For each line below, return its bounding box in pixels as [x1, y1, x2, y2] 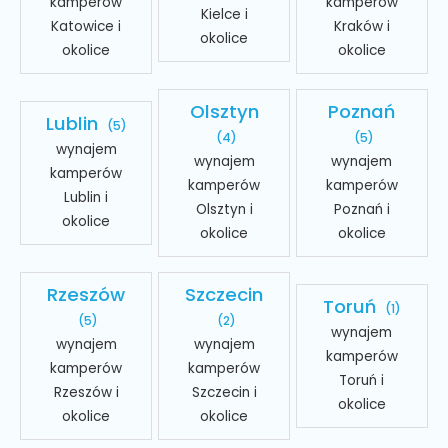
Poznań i [333, 199, 390, 219]
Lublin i [64, 187, 109, 207]
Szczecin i [191, 382, 257, 402]
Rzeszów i [53, 382, 119, 402]
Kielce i [200, 4, 248, 24]
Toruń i [339, 370, 385, 390]
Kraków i [333, 16, 390, 36]
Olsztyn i [195, 199, 253, 219]
